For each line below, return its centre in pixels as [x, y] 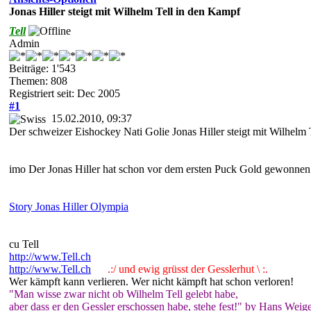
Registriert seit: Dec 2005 [65, 93]
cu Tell [24, 244]
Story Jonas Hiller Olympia [69, 206]
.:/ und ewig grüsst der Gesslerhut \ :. [182, 269]
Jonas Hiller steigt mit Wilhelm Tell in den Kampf [125, 11]
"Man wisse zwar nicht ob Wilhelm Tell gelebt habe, [124, 294]
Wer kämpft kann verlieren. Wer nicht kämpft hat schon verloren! [151, 281]
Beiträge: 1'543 [42, 68]
